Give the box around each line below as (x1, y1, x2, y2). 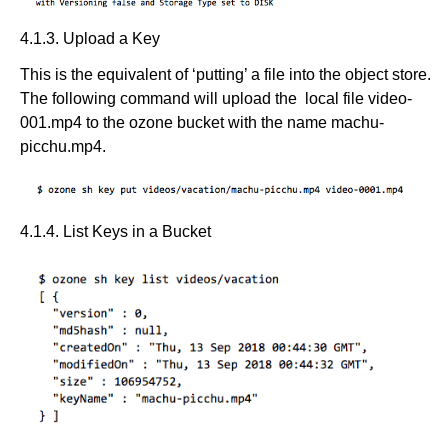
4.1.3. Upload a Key (20, 29, 160, 47)
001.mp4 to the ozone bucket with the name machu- (20, 113, 384, 131)
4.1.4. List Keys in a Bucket (20, 222, 211, 240)
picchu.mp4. (20, 137, 106, 155)
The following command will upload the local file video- (20, 89, 412, 107)
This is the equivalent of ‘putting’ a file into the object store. (20, 65, 431, 83)
